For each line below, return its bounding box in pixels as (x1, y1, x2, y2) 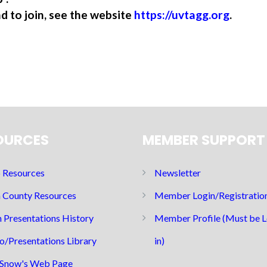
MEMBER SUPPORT (142, 131, 265, 150)
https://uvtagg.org (134, 8, 229, 21)
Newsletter (154, 167, 201, 178)
